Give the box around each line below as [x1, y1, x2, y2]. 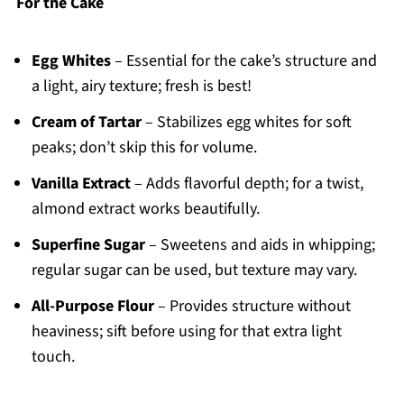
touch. [31, 345, 75, 369]
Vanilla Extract [31, 172, 131, 196]
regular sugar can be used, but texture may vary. [31, 259, 357, 282]
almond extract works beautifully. [31, 197, 260, 221]
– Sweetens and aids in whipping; [144, 234, 375, 257]
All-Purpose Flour [31, 295, 154, 318]
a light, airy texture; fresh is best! [31, 75, 252, 98]
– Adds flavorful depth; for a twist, [130, 172, 363, 196]
